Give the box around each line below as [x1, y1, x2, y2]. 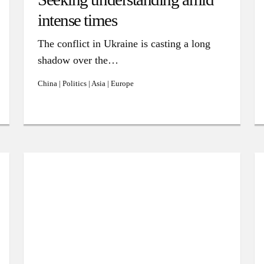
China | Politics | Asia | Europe [38, 79, 134, 88]
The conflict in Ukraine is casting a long [38, 38, 210, 49]
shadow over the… [38, 54, 118, 66]
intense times [38, 11, 117, 29]
